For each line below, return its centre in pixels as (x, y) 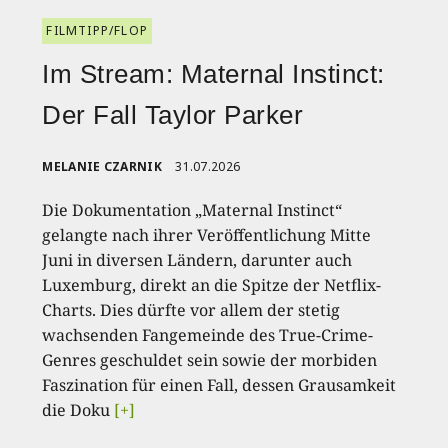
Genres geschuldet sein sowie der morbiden (210, 360)
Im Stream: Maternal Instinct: (213, 74)
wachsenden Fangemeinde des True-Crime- (208, 335)
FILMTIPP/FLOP (97, 30)
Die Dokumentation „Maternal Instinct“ (192, 210)
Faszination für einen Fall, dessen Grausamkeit (219, 385)
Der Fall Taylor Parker (173, 115)
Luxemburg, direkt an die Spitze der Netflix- (212, 285)
